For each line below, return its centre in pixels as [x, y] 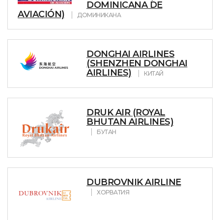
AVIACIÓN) [41, 14]
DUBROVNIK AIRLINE [134, 182]
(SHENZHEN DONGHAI [137, 63]
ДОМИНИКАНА [99, 15]
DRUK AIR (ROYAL [126, 112]
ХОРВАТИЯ [113, 192]
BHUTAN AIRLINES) [130, 122]
